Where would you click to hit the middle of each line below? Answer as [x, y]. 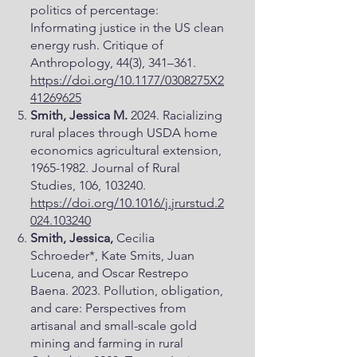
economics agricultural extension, [126, 150]
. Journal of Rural [133, 168]
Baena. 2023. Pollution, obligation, [127, 290]
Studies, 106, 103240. [88, 185]
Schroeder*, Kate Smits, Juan [112, 255]
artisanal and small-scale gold [114, 326]
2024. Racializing [177, 115]
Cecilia [135, 238]
